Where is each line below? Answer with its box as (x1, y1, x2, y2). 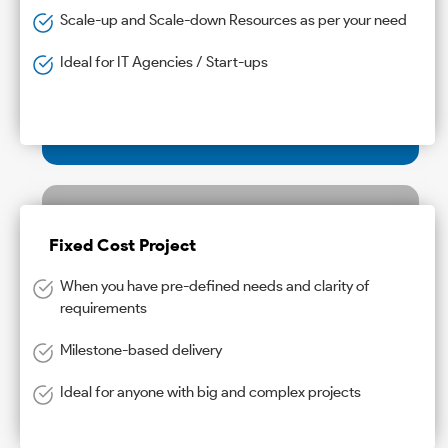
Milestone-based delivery (60, 340, 222, 359)
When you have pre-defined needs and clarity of (60, 276, 370, 295)
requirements (60, 298, 147, 317)
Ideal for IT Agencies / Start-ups (60, 52, 268, 71)
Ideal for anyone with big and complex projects (60, 382, 361, 401)
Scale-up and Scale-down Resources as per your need (60, 10, 407, 29)
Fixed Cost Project (49, 234, 196, 255)
